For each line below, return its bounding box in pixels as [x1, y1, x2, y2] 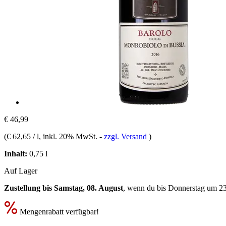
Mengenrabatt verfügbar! [18, 207, 99, 216]
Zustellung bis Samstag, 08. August [4, 183, 123, 192]
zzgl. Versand [104, 132, 147, 141]
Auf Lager [4, 166, 37, 175]
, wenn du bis [123, 183, 168, 192]
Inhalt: [4, 149, 27, 158]
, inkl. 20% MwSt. [39, 132, 99, 141]
